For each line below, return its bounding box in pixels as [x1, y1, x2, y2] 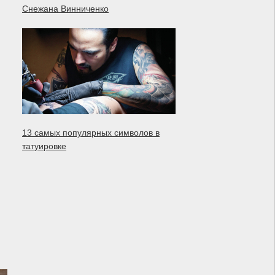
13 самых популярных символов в [22, 128, 160, 137]
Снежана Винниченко [22, 4, 109, 14]
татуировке [22, 141, 66, 151]
